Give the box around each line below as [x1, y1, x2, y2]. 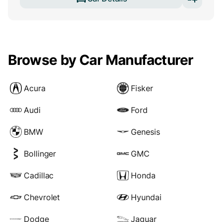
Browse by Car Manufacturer [8, 52, 193, 69]
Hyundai [131, 192, 162, 202]
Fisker [131, 83, 153, 93]
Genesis [131, 126, 160, 137]
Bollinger [24, 148, 56, 159]
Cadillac [24, 170, 54, 180]
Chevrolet [24, 192, 60, 202]
